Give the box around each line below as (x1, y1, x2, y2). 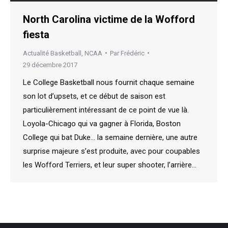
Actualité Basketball (23, 49, 81, 57)
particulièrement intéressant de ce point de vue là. (23, 105, 189, 115)
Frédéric (121, 49, 145, 57)
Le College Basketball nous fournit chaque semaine (23, 77, 194, 87)
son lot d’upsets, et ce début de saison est (23, 91, 165, 101)
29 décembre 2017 (23, 61, 77, 69)
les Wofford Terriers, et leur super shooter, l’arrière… (23, 160, 196, 169)
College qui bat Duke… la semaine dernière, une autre (23, 132, 197, 142)
